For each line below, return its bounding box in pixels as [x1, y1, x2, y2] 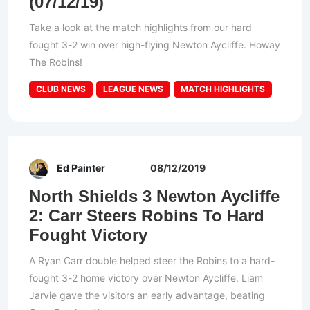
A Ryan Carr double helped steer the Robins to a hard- [29, 255, 275, 267]
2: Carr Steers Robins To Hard [29, 206, 264, 226]
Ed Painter [57, 162, 105, 174]
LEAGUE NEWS [103, 84, 163, 95]
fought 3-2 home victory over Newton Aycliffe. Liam [29, 272, 263, 284]
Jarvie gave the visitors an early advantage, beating [29, 289, 265, 302]
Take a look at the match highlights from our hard [29, 21, 252, 34]
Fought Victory [29, 226, 147, 245]
